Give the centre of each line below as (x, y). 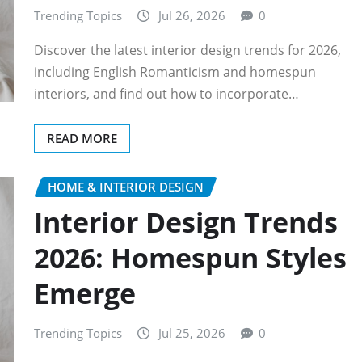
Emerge (85, 294)
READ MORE (82, 138)
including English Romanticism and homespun (175, 72)
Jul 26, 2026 (192, 15)
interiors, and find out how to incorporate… (166, 93)
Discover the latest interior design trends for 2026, (187, 50)
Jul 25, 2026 (192, 333)
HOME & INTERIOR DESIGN (126, 186)
